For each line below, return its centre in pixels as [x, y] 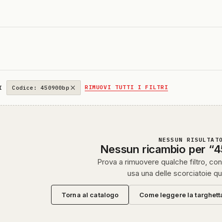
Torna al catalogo [90, 194]
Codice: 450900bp [41, 87]
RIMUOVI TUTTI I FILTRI [126, 87]
